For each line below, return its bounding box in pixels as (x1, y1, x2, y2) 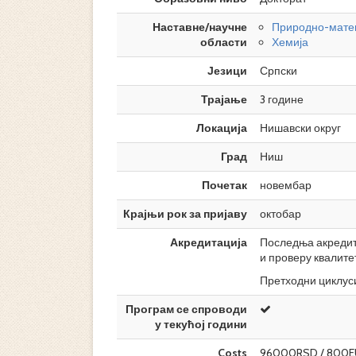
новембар (260, 178, 311, 192)
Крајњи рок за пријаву (123, 207, 247, 221)
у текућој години (155, 317, 247, 331)
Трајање (201, 92, 247, 106)
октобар (260, 207, 301, 221)
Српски (260, 64, 297, 78)
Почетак (202, 178, 247, 192)
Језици (207, 64, 247, 78)
